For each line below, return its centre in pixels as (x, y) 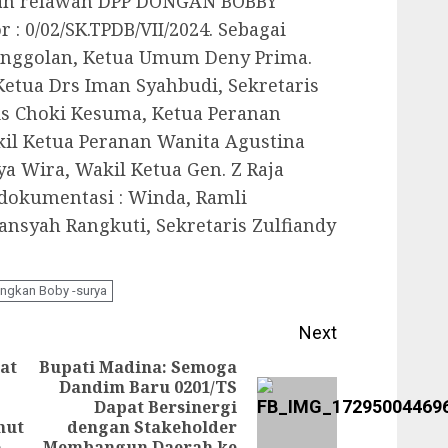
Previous (69, 400)
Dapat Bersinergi (166, 407)
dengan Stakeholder (152, 427)
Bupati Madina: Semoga (138, 367)
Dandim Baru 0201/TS (148, 387)
